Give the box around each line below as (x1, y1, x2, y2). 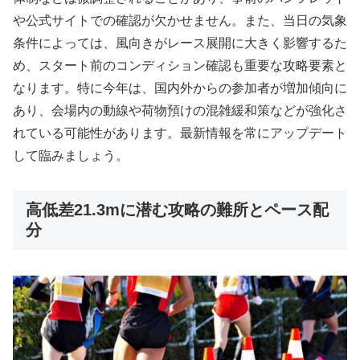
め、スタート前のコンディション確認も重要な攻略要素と (13, 58, 347, 72)
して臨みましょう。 (13, 148, 129, 162)
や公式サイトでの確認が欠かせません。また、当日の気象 (13, 13, 347, 27)
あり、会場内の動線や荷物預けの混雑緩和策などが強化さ (13, 103, 347, 117)
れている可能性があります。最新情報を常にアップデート (13, 125, 347, 140)
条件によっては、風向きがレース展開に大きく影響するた (13, 35, 347, 50)
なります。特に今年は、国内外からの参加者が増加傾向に (13, 80, 347, 95)
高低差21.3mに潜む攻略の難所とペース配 (26, 200, 329, 219)
